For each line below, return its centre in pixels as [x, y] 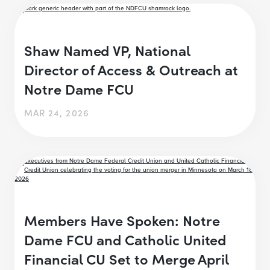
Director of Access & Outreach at [131, 69]
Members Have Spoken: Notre [122, 219]
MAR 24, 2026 [57, 113]
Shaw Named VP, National [107, 50]
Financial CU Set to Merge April [127, 258]
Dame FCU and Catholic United [125, 239]
